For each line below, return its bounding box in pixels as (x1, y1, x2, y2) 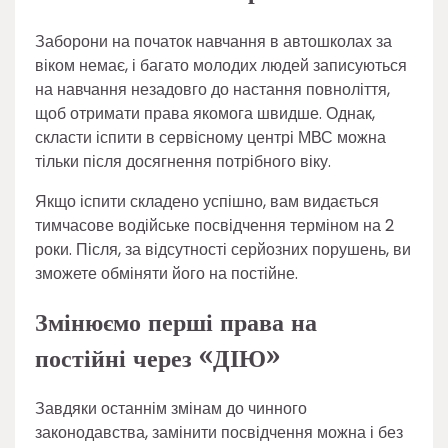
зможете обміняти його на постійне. (35, 261, 298, 285)
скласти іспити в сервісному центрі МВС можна (35, 125, 386, 149)
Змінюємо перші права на (35, 304, 317, 342)
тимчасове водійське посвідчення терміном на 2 (35, 213, 394, 237)
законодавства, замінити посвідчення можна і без (35, 421, 403, 445)
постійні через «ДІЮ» (35, 340, 280, 378)
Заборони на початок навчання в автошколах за (35, 29, 392, 53)
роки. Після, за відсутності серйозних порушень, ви (35, 237, 411, 261)
